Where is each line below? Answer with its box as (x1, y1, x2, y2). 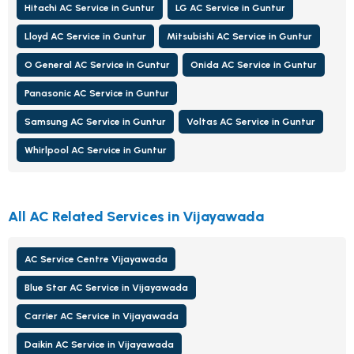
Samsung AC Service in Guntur (24, 115, 166, 127)
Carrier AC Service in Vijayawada (24, 310, 179, 322)
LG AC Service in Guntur (175, 2, 285, 13)
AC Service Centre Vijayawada (24, 253, 168, 265)
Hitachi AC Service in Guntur (24, 2, 155, 13)
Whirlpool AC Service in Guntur (24, 144, 167, 156)
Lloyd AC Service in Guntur (24, 30, 146, 42)
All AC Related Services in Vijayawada (8, 207, 264, 225)
